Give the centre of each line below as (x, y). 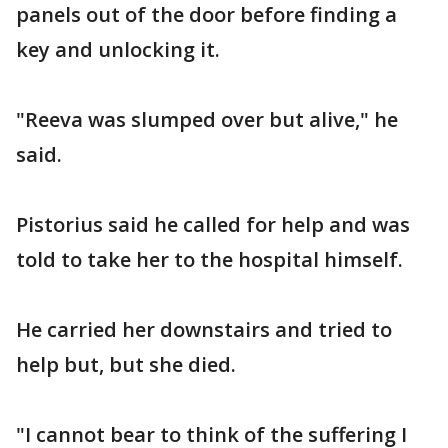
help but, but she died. (126, 364)
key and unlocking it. (118, 49)
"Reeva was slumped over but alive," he (207, 119)
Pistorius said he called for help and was (213, 224)
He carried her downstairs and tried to (204, 329)
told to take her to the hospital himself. (209, 259)
